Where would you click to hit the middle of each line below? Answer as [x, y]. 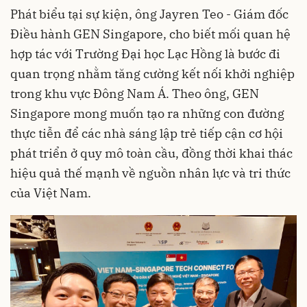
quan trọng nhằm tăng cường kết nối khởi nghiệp [152, 73]
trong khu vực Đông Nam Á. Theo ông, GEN [135, 93]
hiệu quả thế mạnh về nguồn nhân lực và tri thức [150, 173]
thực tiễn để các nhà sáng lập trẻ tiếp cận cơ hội [147, 133]
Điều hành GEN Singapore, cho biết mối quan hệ [150, 34]
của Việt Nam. [51, 193]
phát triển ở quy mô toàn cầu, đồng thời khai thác [151, 153]
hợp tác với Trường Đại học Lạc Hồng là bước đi [145, 53]
